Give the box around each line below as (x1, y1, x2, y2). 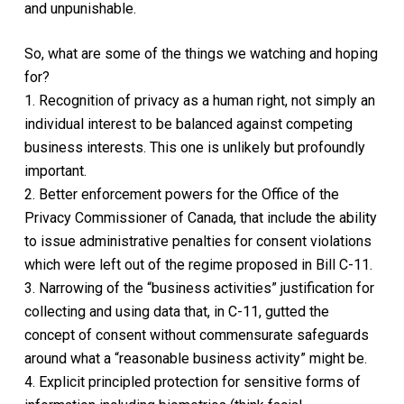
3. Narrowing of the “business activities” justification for (23, 280, 374, 297)
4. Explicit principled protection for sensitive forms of (23, 373, 361, 390)
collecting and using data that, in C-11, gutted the (23, 303, 329, 320)
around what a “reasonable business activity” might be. (23, 350, 367, 367)
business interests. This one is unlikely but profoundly (23, 139, 365, 156)
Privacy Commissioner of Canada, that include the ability (23, 209, 377, 226)
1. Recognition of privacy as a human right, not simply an (23, 92, 375, 109)
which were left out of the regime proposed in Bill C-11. (23, 256, 372, 273)
